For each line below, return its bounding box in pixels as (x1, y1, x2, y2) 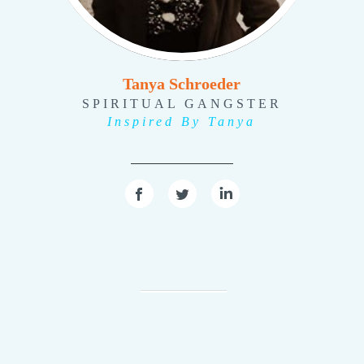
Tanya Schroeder (123, 75, 241, 93)
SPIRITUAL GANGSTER (81, 97, 282, 111)
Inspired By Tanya (107, 115, 257, 129)
